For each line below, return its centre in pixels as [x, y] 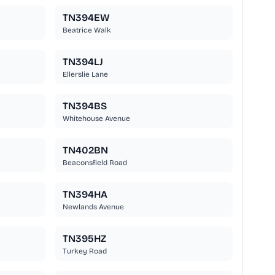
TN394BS [84, 106]
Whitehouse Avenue [96, 119]
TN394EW [86, 18]
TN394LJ [83, 62]
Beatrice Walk [87, 30]
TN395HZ [84, 239]
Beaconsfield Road [95, 163]
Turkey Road [84, 251]
